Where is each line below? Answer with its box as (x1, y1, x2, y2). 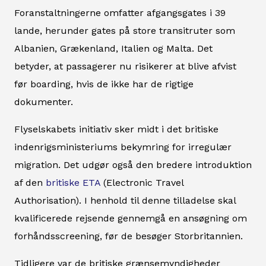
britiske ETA (46, 177, 100, 189)
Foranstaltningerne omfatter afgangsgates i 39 (14, 7, 226, 19)
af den (14, 177, 46, 189)
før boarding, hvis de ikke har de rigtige (14, 78, 194, 90)
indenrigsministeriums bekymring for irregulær (14, 141, 232, 153)
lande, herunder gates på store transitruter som (14, 25, 235, 37)
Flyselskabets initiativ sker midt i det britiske (14, 123, 218, 135)
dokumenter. (14, 96, 73, 108)
